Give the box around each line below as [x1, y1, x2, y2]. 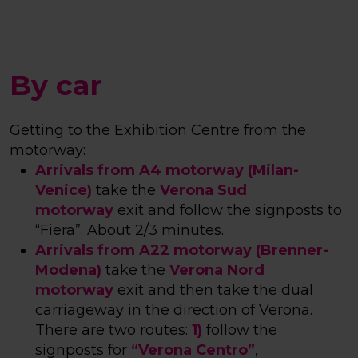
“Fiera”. [35, 221, 87, 240]
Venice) [35, 181, 92, 200]
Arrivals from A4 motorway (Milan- [35, 161, 299, 180]
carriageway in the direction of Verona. [35, 301, 312, 320]
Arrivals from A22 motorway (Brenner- [35, 241, 328, 260]
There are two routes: [35, 321, 192, 340]
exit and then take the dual [113, 281, 313, 300]
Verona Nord [169, 261, 265, 280]
